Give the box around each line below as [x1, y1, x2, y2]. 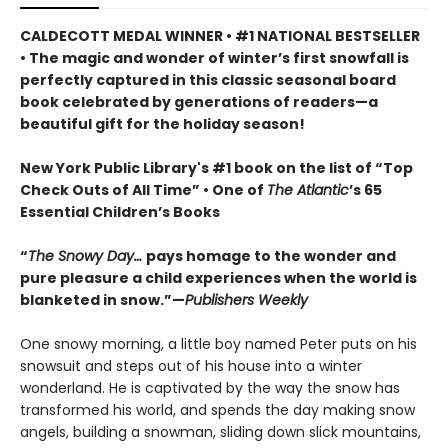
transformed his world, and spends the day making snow [20, 399, 415, 420]
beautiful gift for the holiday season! [20, 113, 305, 134]
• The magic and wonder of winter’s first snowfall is [20, 47, 409, 68]
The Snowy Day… [28, 245, 146, 266]
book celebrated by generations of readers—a [20, 91, 378, 112]
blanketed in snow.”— [20, 289, 185, 310]
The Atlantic [267, 179, 349, 200]
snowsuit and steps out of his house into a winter [20, 355, 362, 376]
